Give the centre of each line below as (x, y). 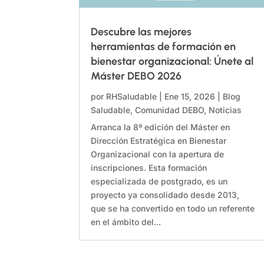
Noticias (225, 110)
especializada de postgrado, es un (159, 181)
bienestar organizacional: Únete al (172, 62)
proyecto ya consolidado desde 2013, (165, 195)
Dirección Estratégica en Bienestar (159, 141)
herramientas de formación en (164, 47)
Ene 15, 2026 (190, 97)
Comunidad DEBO (170, 110)
